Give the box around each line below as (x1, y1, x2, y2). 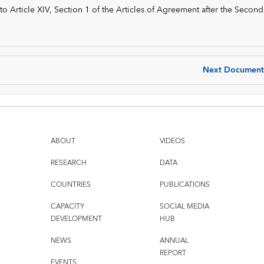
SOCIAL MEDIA (159, 200, 209, 213)
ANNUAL (159, 235, 189, 247)
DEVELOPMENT (50, 213, 102, 226)
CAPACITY (50, 200, 84, 213)
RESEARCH (50, 157, 87, 170)
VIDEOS (159, 135, 185, 148)
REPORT (159, 247, 186, 260)
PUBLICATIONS (159, 179, 210, 192)
